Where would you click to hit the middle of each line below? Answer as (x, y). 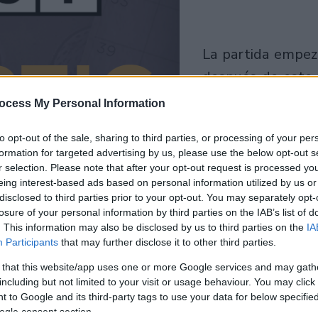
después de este (257, 77)
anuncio (226, 99)
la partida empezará (206, 54)
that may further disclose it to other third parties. (167, 242)
